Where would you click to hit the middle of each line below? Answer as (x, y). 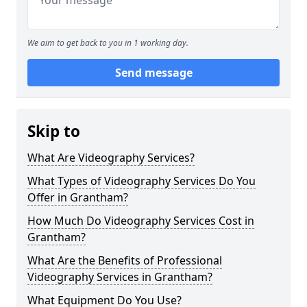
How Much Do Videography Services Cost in (141, 221)
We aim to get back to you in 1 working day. (108, 43)
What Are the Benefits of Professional (125, 260)
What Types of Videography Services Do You (142, 181)
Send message (153, 73)
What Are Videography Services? (111, 158)
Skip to (54, 131)
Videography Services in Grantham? (120, 277)
